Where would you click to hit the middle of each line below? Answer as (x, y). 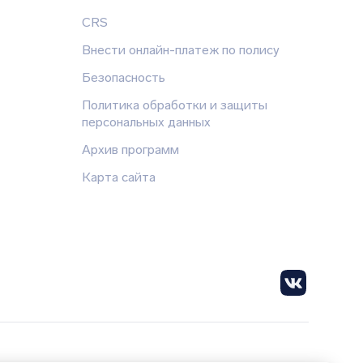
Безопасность (124, 77)
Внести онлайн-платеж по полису (181, 49)
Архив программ (130, 149)
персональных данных (146, 122)
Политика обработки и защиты (175, 105)
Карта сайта (119, 177)
